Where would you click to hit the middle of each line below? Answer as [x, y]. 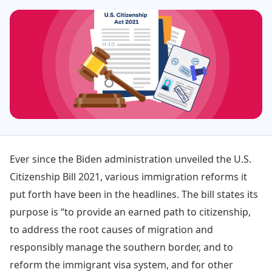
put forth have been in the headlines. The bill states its [134, 194]
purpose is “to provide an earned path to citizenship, [130, 212]
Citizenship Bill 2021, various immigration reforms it [128, 176]
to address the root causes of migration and [111, 229]
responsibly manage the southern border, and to [121, 247]
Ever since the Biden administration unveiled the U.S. [131, 159]
